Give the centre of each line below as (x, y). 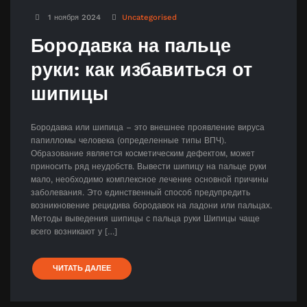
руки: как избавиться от (142, 70)
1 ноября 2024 (74, 17)
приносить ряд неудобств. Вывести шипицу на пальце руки (149, 166)
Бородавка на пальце (131, 46)
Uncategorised (149, 17)
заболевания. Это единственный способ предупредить (140, 192)
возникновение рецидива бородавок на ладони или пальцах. (151, 205)
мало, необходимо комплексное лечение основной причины (150, 179)
